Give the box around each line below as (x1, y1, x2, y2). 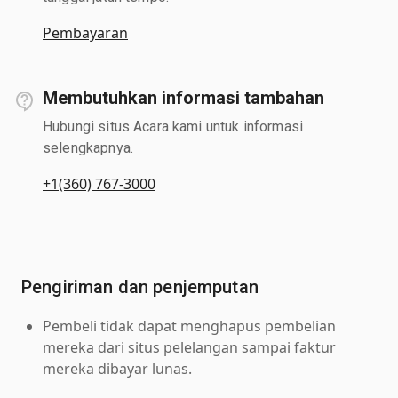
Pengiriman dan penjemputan (21, 275, 259, 298)
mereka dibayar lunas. (43, 358, 192, 378)
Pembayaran (43, 22, 128, 43)
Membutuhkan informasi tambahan (43, 86, 324, 108)
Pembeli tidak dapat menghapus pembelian (43, 315, 336, 336)
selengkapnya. (43, 139, 133, 156)
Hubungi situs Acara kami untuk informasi (43, 117, 303, 135)
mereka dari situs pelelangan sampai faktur (43, 337, 336, 357)
